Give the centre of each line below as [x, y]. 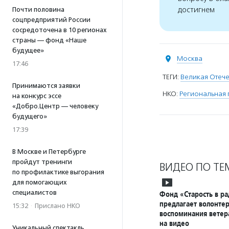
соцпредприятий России [51, 20]
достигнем [196, 10]
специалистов [35, 192]
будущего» [30, 116]
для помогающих [40, 182]
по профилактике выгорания [58, 172]
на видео [174, 223]
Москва [190, 59]
